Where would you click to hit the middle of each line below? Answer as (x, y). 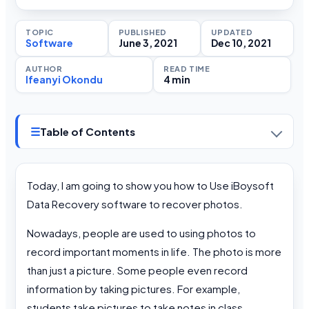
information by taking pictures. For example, (133, 289)
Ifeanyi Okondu (64, 80)
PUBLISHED (143, 32)
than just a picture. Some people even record (137, 270)
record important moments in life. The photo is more (154, 252)
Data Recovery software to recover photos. (135, 204)
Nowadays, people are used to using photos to (141, 233)
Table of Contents (88, 132)
